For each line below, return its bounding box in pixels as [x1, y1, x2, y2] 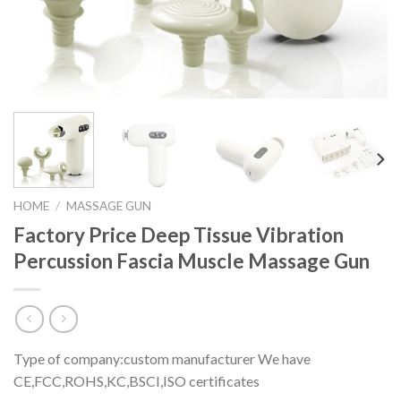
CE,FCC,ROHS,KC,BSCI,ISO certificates [13, 372, 260, 390]
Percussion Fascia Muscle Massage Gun [13, 248, 370, 273]
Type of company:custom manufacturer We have [13, 350, 311, 368]
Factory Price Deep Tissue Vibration [13, 222, 344, 247]
